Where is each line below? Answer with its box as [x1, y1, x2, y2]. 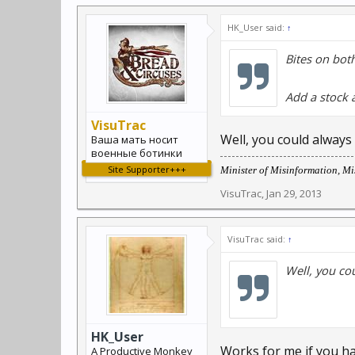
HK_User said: [227, 21, 287, 33]
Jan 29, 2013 [266, 186, 322, 200]
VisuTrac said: [227, 233, 288, 245]
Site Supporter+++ [107, 163, 186, 175]
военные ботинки [91, 146, 182, 160]
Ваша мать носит [91, 132, 178, 147]
